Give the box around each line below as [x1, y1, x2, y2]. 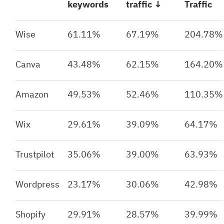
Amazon [15, 88, 48, 100]
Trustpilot [15, 148, 54, 160]
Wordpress [15, 178, 59, 190]
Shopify [15, 208, 45, 220]
